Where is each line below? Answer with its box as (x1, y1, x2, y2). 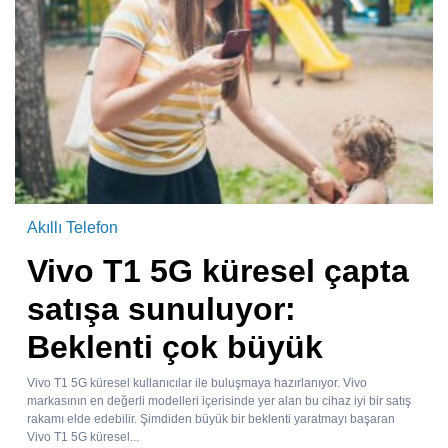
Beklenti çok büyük (27, 329, 323, 366)
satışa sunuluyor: (27, 291, 296, 328)
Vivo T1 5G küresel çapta (27, 253, 409, 290)
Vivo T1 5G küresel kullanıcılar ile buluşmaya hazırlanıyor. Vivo (27, 376, 367, 391)
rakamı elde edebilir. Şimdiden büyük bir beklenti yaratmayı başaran (27, 412, 395, 427)
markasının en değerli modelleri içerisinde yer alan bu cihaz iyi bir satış (27, 394, 411, 409)
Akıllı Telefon (27, 219, 118, 237)
